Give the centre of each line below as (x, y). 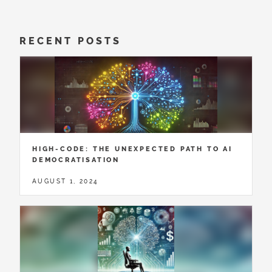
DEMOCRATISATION (76, 160)
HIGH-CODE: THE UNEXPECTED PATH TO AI (132, 149)
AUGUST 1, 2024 (65, 181)
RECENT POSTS (70, 41)
